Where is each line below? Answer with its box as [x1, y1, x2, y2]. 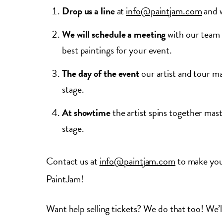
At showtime [62, 105, 111, 120]
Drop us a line [62, 3, 115, 18]
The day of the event [62, 66, 139, 81]
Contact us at [46, 154, 100, 168]
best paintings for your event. [62, 43, 172, 57]
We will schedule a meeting [62, 27, 166, 42]
